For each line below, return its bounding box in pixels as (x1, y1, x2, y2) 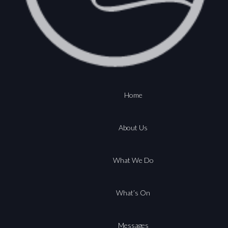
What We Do (112, 155, 154, 164)
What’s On (116, 188, 150, 197)
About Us (119, 123, 148, 132)
